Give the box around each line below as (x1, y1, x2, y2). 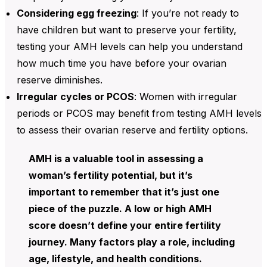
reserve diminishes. (17, 73, 103, 86)
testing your (17, 40, 73, 52)
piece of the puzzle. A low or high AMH (29, 202, 212, 215)
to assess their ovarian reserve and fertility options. (17, 123, 248, 136)
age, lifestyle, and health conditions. (29, 252, 202, 265)
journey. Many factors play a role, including (29, 235, 235, 248)
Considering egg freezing (17, 7, 136, 19)
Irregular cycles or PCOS (17, 90, 134, 103)
